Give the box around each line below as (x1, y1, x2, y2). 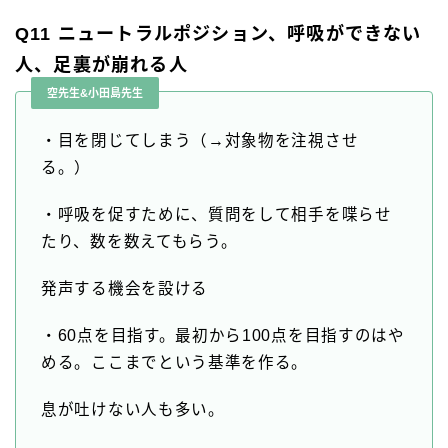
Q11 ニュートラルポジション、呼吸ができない (15, 24, 422, 45)
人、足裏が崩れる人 (15, 55, 188, 76)
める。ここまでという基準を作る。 (41, 354, 309, 372)
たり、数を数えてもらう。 (41, 233, 238, 251)
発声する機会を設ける (41, 280, 208, 298)
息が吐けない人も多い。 (41, 401, 225, 419)
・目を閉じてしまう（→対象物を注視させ (41, 132, 359, 150)
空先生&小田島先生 (47, 87, 143, 100)
